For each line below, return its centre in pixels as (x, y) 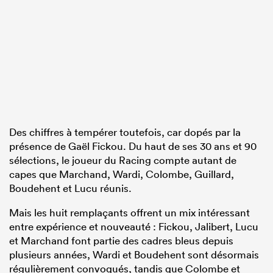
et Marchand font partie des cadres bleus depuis (121, 240)
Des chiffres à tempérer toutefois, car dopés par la (125, 132)
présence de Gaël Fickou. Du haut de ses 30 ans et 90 (133, 146)
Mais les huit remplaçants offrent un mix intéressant (129, 212)
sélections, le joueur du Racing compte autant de (123, 160)
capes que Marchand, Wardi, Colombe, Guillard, (122, 174)
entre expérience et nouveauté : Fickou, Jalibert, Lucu (134, 226)
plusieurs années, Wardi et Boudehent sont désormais (134, 254)
